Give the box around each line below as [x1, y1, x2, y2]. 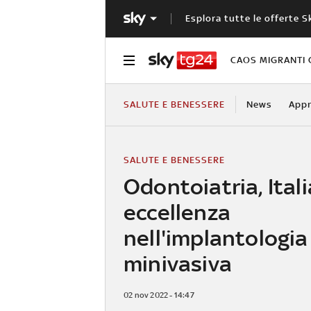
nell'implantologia [124, 224, 308, 251]
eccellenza [124, 199, 230, 225]
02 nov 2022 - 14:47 [124, 289, 194, 300]
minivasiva [124, 250, 232, 276]
